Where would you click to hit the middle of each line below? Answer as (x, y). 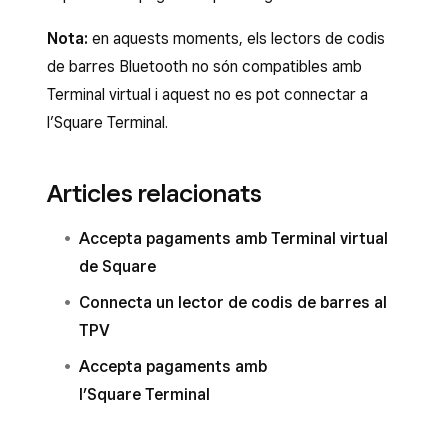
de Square (117, 266)
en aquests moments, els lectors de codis (236, 38)
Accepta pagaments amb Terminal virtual (233, 238)
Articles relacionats (154, 193)
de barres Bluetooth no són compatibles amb (204, 66)
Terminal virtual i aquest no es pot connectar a (207, 94)
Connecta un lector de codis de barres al (233, 302)
